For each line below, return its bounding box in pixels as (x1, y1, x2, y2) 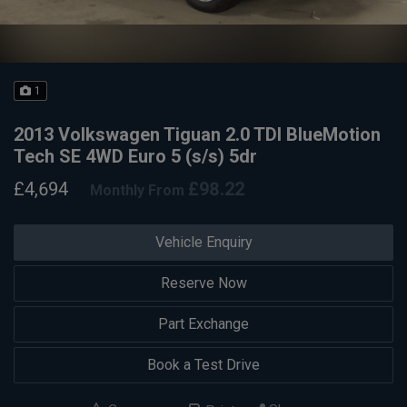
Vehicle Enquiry (154, 233, 253, 251)
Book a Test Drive (147, 355, 260, 373)
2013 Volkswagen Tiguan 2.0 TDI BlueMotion (14, 124, 381, 145)
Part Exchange (158, 314, 249, 333)
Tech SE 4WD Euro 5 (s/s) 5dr (14, 145, 257, 167)
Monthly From (90, 182, 184, 200)
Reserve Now (160, 273, 247, 292)
